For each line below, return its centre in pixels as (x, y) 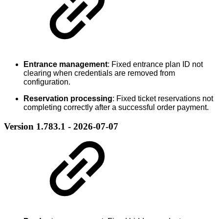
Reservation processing (68, 99)
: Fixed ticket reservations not (163, 99)
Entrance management (66, 65)
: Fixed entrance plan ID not (155, 65)
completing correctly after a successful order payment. (116, 108)
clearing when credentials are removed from (99, 73)
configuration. (47, 82)
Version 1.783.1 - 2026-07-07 (61, 126)
